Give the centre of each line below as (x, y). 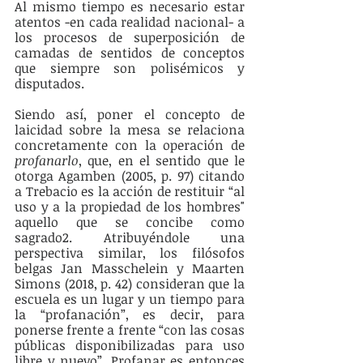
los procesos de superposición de (130, 38)
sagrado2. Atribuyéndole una (130, 238)
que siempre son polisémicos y (130, 68)
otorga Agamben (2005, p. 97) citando (130, 176)
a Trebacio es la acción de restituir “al (130, 192)
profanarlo (47, 161)
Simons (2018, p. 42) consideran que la (130, 284)
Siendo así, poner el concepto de (130, 115)
